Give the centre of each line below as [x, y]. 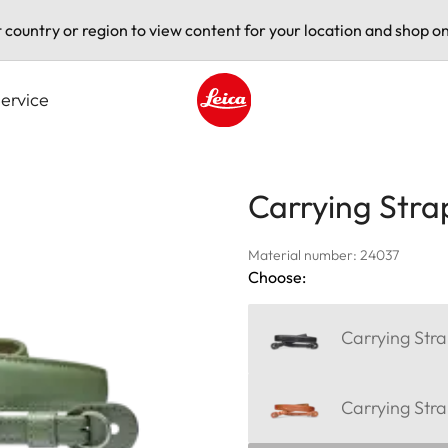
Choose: [277, 276]
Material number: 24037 [323, 254]
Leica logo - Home [261, 137]
